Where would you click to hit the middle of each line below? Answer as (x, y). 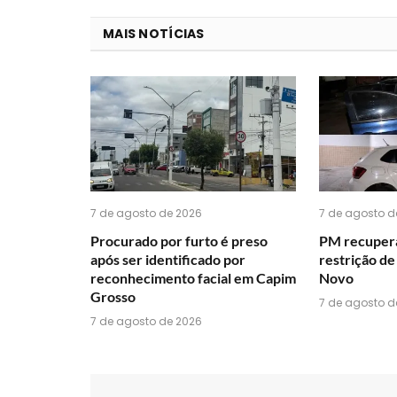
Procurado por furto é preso (179, 241)
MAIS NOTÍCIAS (154, 33)
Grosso (113, 297)
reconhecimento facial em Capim (193, 278)
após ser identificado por (168, 260)
